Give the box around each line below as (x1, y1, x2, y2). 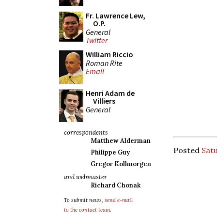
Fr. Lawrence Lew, (86, 11, 145, 20)
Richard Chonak (91, 181, 140, 189)
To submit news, (64, 197, 105, 203)
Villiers (93, 96, 115, 106)
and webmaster (64, 173, 107, 181)
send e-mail (105, 197, 133, 203)
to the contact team (64, 206, 110, 213)
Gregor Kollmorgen (91, 160, 151, 168)
